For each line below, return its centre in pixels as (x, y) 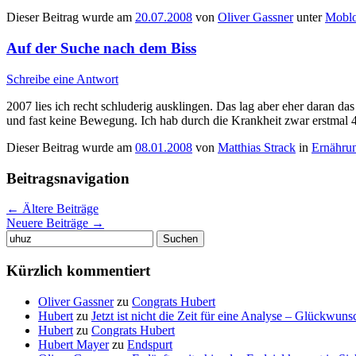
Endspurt (150, 344)
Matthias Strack (257, 147)
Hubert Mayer (74, 344)
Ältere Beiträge (59, 209)
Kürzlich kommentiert (78, 271)
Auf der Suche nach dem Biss (101, 48)
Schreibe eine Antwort (62, 79)
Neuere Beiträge (49, 223)
